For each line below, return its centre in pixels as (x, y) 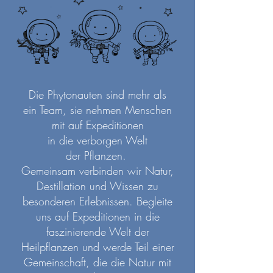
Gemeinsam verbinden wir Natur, (97, 171)
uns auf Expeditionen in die (97, 217)
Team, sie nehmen (82, 110)
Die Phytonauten (67, 95)
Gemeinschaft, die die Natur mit (97, 262)
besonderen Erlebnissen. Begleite (97, 201)
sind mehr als (136, 95)
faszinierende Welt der (97, 232)
